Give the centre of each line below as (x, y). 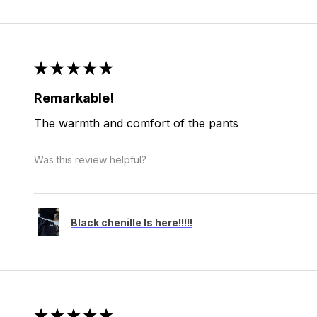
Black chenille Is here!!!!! (131, 222)
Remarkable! (74, 98)
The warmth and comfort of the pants (136, 123)
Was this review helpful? (90, 159)
